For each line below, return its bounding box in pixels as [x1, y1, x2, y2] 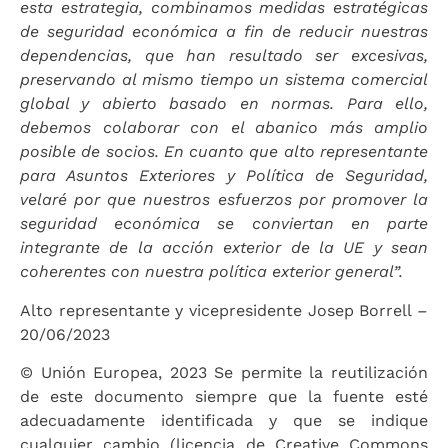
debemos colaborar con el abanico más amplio [20, 118, 428, 138]
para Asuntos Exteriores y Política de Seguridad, [20, 166, 428, 186]
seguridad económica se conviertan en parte [20, 214, 428, 234]
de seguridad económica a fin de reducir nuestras [20, 22, 428, 42]
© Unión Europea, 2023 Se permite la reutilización [20, 363, 428, 383]
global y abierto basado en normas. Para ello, [20, 94, 428, 114]
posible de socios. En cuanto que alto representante [20, 142, 428, 162]
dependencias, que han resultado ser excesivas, [20, 46, 428, 66]
